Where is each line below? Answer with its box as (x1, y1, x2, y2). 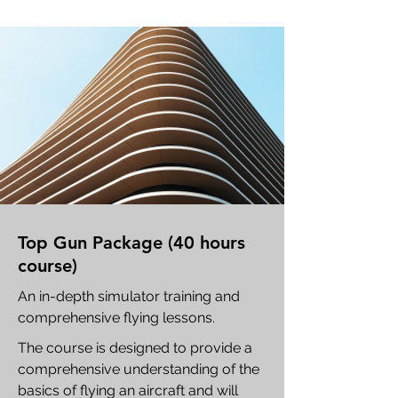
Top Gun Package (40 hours (18, 232, 245, 253)
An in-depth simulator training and (18, 288, 240, 305)
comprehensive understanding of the (18, 361, 259, 378)
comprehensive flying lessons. (18, 309, 215, 326)
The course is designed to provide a (18, 339, 252, 356)
